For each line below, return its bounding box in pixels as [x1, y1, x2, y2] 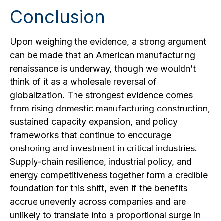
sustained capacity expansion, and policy [10, 116, 178, 127]
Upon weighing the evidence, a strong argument [10, 37, 206, 47]
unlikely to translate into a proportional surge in [10, 210, 201, 220]
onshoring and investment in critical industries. [10, 143, 197, 153]
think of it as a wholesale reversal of [10, 76, 157, 87]
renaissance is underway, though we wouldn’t [10, 63, 196, 74]
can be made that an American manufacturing [10, 50, 195, 60]
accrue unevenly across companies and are [10, 196, 186, 207]
